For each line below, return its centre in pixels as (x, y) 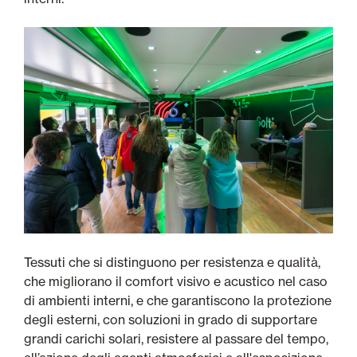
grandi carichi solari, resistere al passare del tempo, (176, 339)
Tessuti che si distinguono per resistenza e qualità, (172, 263)
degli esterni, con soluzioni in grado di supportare (171, 320)
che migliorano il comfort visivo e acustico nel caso (176, 282)
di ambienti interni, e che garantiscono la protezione (178, 301)
